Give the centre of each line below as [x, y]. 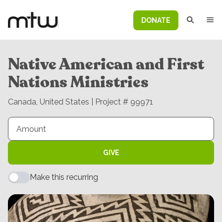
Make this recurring [64, 177]
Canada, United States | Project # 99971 [81, 102]
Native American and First [106, 64]
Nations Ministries [78, 82]
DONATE [156, 20]
